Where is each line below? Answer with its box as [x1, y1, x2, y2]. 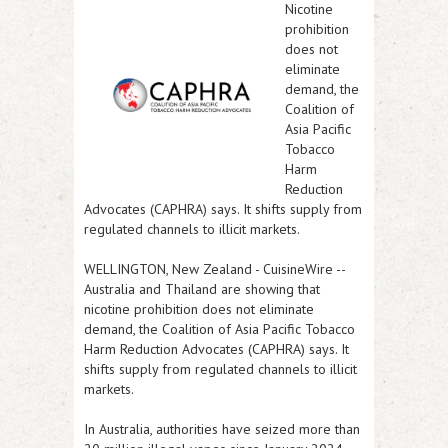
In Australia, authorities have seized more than [84, 420, 360, 438]
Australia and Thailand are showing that [84, 280, 320, 298]
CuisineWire [263, 260, 333, 278]
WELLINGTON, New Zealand [84, 260, 252, 278]
